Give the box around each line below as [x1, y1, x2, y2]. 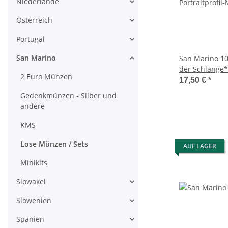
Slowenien [16, 195, 51, 206]
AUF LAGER [183, 141, 216, 151]
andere [20, 101, 45, 111]
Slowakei [16, 177, 46, 187]
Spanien [16, 214, 44, 224]
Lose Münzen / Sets [20, 139, 88, 149]
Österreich [16, 15, 52, 25]
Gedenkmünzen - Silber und [20, 91, 117, 101]
